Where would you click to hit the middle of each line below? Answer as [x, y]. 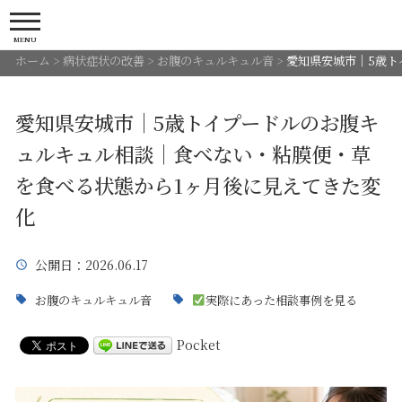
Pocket [198, 345]
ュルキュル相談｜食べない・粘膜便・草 [192, 153]
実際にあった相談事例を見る [282, 301]
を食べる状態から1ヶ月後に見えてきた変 [197, 184]
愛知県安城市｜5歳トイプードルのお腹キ [197, 122]
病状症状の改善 [103, 60]
